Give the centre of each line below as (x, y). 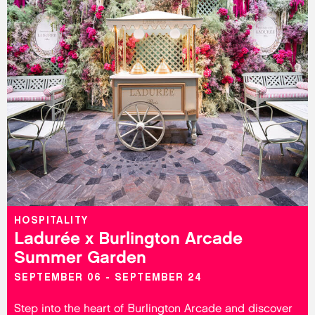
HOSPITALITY (51, 220)
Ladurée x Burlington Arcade (128, 238)
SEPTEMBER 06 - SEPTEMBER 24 (108, 277)
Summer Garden (80, 257)
